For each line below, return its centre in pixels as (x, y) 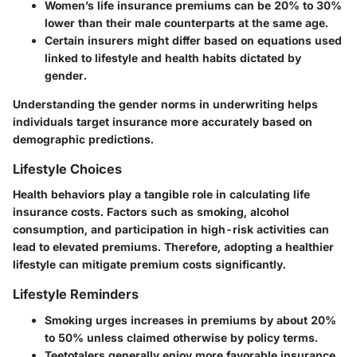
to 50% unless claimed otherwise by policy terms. (181, 337)
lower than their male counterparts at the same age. (186, 23)
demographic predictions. (83, 139)
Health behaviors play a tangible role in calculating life (161, 194)
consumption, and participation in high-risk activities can (171, 229)
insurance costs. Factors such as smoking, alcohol (151, 212)
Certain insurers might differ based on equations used (193, 41)
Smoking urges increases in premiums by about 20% (190, 320)
